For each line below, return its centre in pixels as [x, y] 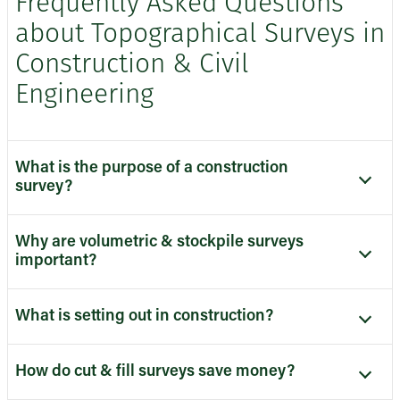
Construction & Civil [132, 66]
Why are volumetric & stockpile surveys [159, 243]
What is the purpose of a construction [152, 169]
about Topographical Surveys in [200, 36]
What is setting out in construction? [144, 317]
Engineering [84, 96]
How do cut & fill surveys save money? [155, 372]
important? [61, 262]
